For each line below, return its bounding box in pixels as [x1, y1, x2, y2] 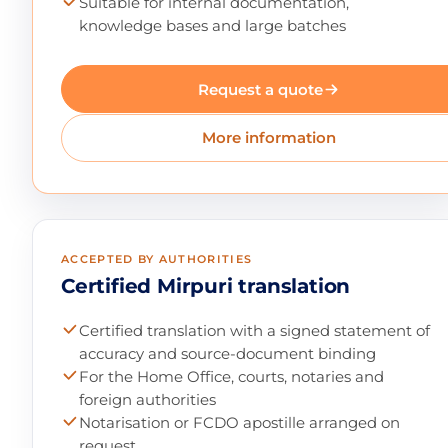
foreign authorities [79, 389, 217, 409]
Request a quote [198, 80, 324, 100]
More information [202, 128, 336, 148]
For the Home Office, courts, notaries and [79, 366, 385, 386]
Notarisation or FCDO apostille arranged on [79, 412, 401, 432]
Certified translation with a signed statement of [79, 320, 431, 340]
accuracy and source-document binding [79, 343, 377, 363]
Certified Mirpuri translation [61, 273, 351, 298]
